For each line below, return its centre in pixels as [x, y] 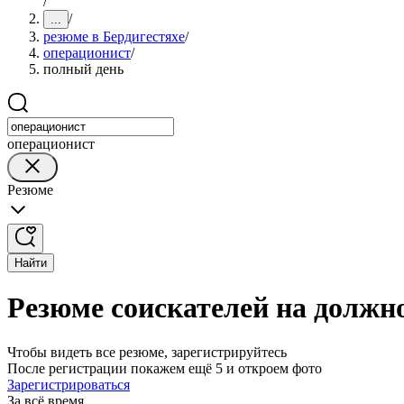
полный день [83, 69]
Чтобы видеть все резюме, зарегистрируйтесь [147, 352]
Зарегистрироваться [69, 384]
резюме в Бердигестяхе [114, 37]
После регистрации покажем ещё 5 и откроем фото [165, 368]
